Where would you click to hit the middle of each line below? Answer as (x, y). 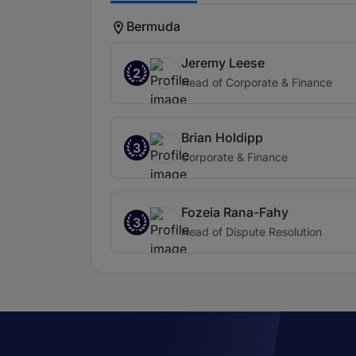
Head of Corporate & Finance (257, 83)
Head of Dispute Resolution (252, 232)
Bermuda (153, 26)
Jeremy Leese (223, 63)
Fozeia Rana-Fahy (235, 213)
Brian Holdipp (222, 138)
